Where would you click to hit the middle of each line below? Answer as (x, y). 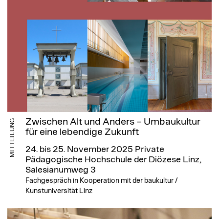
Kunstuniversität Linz (59, 191)
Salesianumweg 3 (61, 170)
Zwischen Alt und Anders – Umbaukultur (113, 122)
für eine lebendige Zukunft (82, 132)
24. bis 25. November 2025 (79, 150)
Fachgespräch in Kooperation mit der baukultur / (102, 181)
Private (149, 150)
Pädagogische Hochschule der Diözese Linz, (113, 160)
